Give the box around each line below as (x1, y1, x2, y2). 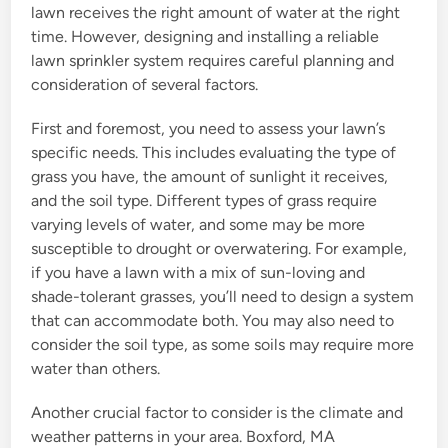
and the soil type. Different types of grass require (31, 190, 378, 210)
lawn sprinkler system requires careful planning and (31, 50, 395, 70)
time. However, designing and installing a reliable (31, 26, 380, 46)
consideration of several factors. (31, 74, 259, 94)
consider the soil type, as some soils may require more (31, 334, 415, 354)
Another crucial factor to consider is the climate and (31, 402, 404, 422)
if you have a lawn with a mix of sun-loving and (31, 262, 366, 282)
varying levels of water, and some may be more (31, 214, 366, 234)
